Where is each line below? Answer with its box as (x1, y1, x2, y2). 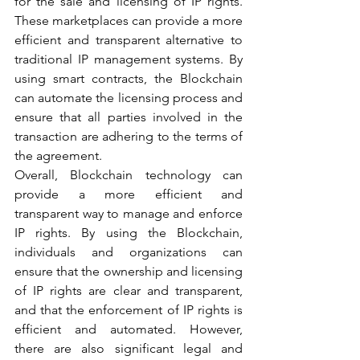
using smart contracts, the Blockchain (14, 71, 243, 86)
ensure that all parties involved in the (14, 109, 243, 125)
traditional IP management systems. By (14, 51, 243, 67)
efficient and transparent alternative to (14, 32, 243, 47)
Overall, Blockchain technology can (14, 167, 243, 182)
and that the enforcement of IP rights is (14, 302, 243, 317)
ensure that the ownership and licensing (14, 264, 243, 279)
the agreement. (14, 148, 102, 163)
